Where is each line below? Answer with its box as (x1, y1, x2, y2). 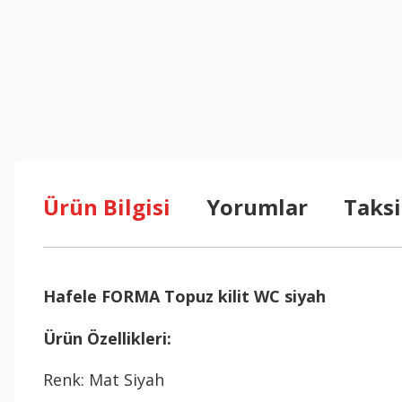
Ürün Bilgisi (43, 192, 170, 222)
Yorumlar (206, 192, 308, 222)
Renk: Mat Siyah (43, 369, 164, 390)
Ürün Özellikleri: (43, 328, 171, 349)
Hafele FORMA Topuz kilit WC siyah (43, 285, 330, 307)
